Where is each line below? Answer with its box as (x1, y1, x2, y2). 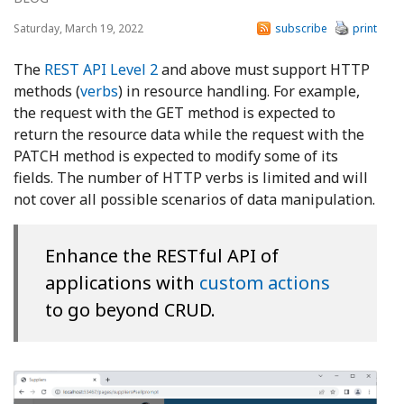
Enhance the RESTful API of (45, 243, 279, 268)
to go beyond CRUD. (45, 298, 216, 322)
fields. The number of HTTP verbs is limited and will (14, 168, 368, 188)
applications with (45, 271, 199, 295)
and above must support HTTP (158, 60, 370, 79)
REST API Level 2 (44, 60, 158, 79)
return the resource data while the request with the (14, 124, 364, 144)
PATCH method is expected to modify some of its (14, 146, 338, 166)
